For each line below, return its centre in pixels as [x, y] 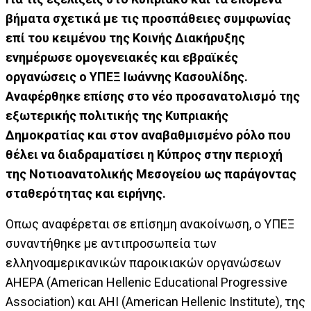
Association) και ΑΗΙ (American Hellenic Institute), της [155, 302]
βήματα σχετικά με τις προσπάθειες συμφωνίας [148, 19]
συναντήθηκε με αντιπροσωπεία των [111, 244]
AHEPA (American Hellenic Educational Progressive [146, 283]
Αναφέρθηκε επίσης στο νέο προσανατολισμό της [153, 96]
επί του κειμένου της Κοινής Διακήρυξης [125, 38]
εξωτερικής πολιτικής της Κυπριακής [117, 116]
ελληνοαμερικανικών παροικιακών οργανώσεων [143, 263]
